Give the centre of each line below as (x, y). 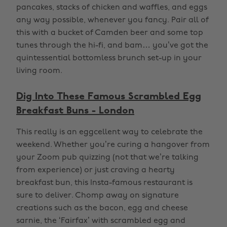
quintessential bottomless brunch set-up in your (109, 58)
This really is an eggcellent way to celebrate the (109, 132)
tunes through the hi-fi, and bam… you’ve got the (112, 46)
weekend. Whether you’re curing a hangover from (113, 145)
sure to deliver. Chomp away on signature (98, 196)
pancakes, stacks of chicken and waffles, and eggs (112, 8)
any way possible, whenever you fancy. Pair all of (112, 20)
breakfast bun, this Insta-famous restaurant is (104, 183)
